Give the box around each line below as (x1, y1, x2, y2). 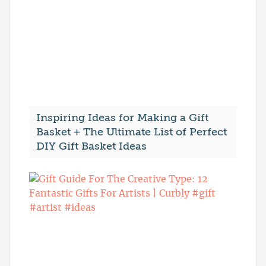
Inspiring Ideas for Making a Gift (36, 112, 208, 124)
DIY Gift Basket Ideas (36, 140, 147, 153)
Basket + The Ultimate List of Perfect (36, 126, 227, 138)
